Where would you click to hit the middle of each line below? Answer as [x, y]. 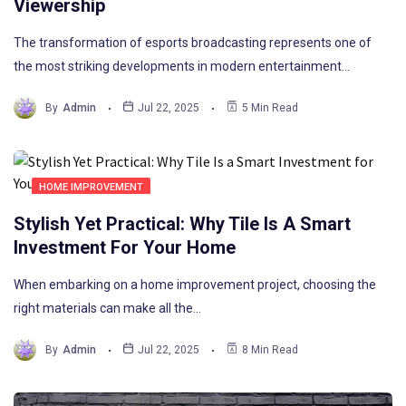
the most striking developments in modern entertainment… [182, 67]
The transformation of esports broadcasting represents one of [193, 43]
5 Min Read [271, 107]
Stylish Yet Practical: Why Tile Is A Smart [182, 224]
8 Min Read [271, 349]
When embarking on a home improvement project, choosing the [195, 285]
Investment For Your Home [125, 248]
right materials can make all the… [107, 309]
